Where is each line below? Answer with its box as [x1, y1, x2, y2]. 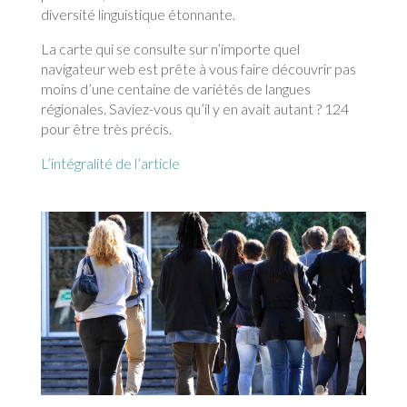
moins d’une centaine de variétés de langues [40, 79, 311, 97]
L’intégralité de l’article [40, 154, 180, 172]
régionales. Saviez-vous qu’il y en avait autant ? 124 [40, 99, 349, 117]
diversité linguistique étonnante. [40, 5, 235, 23]
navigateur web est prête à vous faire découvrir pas [40, 59, 356, 77]
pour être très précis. [40, 119, 172, 137]
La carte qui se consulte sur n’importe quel [40, 39, 300, 57]
